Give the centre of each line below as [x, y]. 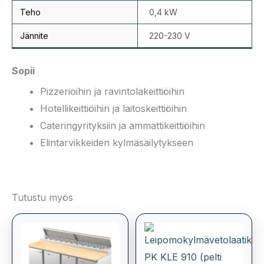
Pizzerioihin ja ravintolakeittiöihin [112, 92]
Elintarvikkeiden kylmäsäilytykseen [117, 143]
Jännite [34, 36]
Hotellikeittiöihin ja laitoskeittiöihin [113, 109]
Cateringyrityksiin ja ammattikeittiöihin [123, 126]
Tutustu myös [42, 198]
